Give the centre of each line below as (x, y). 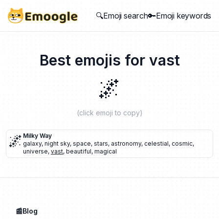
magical (106, 151)
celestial (156, 143)
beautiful (79, 151)
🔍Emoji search (122, 16)
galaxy (32, 143)
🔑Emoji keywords (180, 16)
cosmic (182, 143)
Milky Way (37, 136)
